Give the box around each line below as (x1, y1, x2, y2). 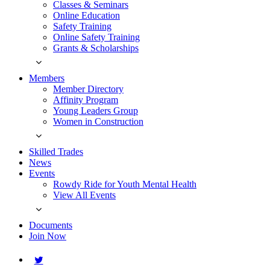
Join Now (29, 230, 66, 241)
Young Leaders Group (53, 105, 138, 116)
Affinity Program (53, 94, 118, 105)
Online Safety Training (53, 31, 140, 42)
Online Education (53, 10, 120, 20)
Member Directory (53, 83, 124, 94)
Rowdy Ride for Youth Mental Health (53, 178, 196, 189)
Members (29, 72, 64, 83)
